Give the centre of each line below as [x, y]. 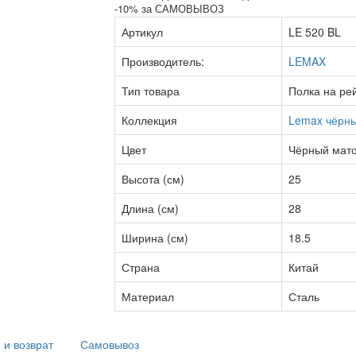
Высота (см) [153, 179]
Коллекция [149, 120]
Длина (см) [150, 208]
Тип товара [151, 91]
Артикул [142, 32]
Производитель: [163, 61]
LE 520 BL [315, 32]
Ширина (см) [155, 238]
